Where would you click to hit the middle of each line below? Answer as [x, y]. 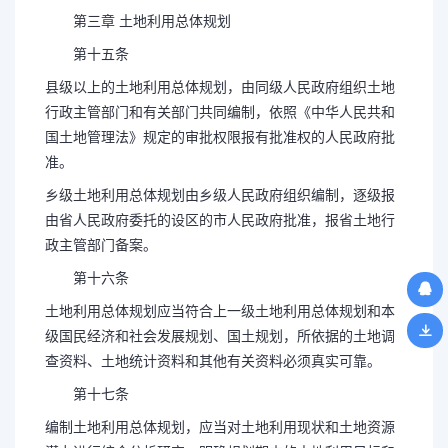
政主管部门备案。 [101, 245]
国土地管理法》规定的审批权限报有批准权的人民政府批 [220, 137]
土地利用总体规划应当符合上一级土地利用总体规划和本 [220, 311]
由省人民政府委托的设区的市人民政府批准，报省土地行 [220, 220]
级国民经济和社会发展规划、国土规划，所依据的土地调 [220, 336]
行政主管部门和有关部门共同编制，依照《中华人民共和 [220, 112]
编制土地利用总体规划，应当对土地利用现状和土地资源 [220, 427]
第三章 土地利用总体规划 [138, 21]
